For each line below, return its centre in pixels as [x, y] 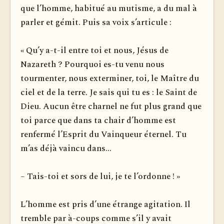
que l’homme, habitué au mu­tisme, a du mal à [109, 8]
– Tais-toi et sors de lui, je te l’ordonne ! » [100, 176]
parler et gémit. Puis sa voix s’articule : [96, 22]
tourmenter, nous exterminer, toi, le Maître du [110, 78]
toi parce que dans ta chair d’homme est [98, 120]
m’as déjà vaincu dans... [66, 148]
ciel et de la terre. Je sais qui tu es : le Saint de [109, 92]
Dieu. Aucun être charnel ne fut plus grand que [111, 106]
